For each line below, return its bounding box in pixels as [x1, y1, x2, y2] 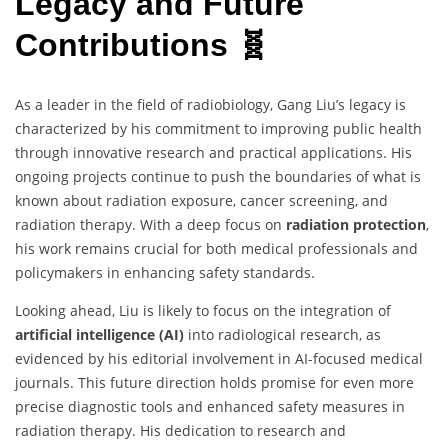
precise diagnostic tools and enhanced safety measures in [15, 397, 405, 417]
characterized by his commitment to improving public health [15, 119, 422, 139]
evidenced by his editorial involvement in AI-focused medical [15, 349, 423, 369]
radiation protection [286, 215, 426, 235]
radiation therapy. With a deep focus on [15, 215, 286, 235]
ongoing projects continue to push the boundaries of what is [15, 167, 421, 187]
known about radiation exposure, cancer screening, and [15, 191, 388, 211]
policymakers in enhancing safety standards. [15, 263, 315, 283]
